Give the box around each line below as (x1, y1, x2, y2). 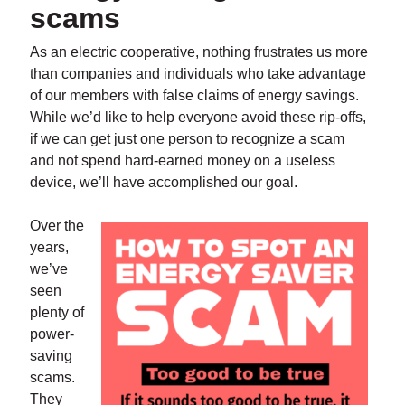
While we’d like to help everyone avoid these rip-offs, (29, 109, 366, 126)
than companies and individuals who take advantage (29, 66, 366, 82)
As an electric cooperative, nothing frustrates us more (29, 44, 368, 61)
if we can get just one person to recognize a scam (29, 131, 344, 147)
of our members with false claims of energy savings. (29, 88, 359, 104)
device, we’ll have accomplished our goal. (29, 174, 297, 191)
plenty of (29, 305, 84, 321)
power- (29, 326, 74, 343)
